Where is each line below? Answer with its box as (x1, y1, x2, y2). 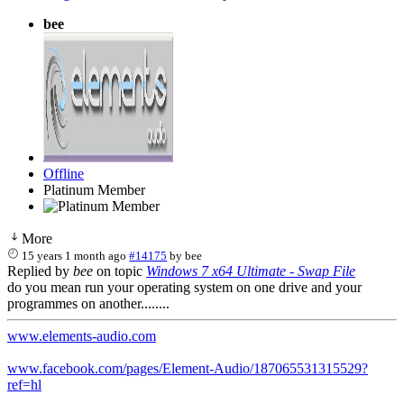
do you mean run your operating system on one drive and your (7, 279, 362, 295)
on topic (93, 262, 146, 279)
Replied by (7, 262, 73, 279)
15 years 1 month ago (22, 248, 127, 262)
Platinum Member (43, 181, 145, 197)
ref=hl (7, 376, 41, 392)
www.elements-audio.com (7, 327, 156, 344)
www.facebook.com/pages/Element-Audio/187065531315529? (7, 360, 368, 376)
